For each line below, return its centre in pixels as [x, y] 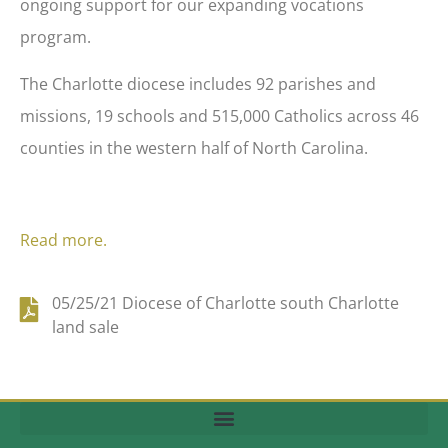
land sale [85, 326]
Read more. [63, 240]
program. [55, 37]
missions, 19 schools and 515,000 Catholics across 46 [219, 115]
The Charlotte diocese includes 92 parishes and [198, 83]
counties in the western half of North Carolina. [194, 147]
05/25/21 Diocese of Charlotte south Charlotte [225, 302]
